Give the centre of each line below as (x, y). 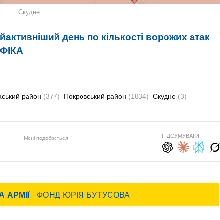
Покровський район (96, 96)
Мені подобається (46, 138)
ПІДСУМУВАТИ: (181, 136)
